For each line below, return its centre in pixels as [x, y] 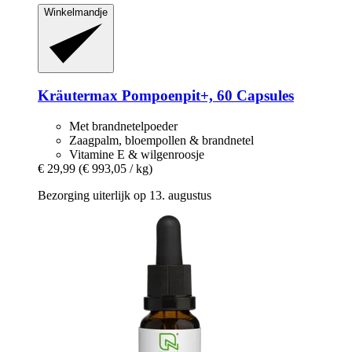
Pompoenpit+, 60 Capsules [206, 96]
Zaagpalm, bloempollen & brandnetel [161, 141]
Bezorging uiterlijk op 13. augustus [125, 196]
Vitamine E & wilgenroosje [137, 155]
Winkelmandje [76, 13]
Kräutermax [78, 96]
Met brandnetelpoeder [123, 126]
